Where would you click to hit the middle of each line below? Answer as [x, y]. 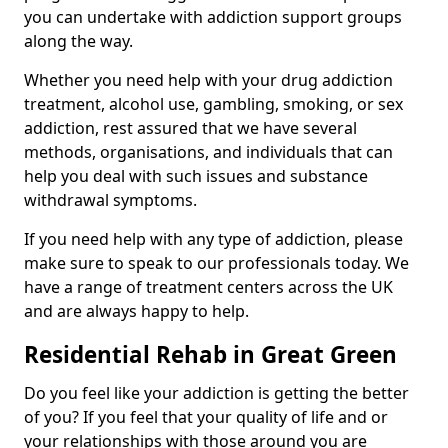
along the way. [78, 41]
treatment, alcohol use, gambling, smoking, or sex [213, 104]
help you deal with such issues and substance [196, 176]
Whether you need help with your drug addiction [208, 80]
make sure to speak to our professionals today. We [216, 263]
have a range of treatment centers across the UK [208, 287]
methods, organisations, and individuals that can [208, 152]
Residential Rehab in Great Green [210, 355]
